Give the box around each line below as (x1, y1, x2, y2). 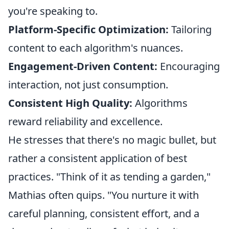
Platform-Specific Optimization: (8, 22, 169, 36)
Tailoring (169, 22, 212, 36)
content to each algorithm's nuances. (8, 41, 183, 55)
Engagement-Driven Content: (8, 59, 157, 73)
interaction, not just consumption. (8, 78, 168, 91)
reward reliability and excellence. (8, 114, 163, 128)
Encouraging (157, 59, 220, 73)
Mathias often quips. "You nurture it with (8, 188, 199, 202)
